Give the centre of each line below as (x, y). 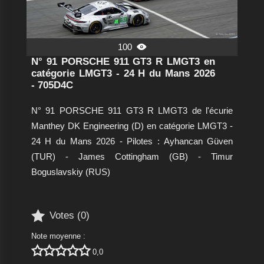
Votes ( (65, 216)
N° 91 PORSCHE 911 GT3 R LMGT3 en (123, 61)
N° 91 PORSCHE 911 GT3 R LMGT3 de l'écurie (132, 110)
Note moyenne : (58, 236)
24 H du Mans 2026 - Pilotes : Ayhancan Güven (132, 141)
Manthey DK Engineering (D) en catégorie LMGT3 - (132, 126)
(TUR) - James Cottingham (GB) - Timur (132, 156)
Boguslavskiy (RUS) (70, 171)
